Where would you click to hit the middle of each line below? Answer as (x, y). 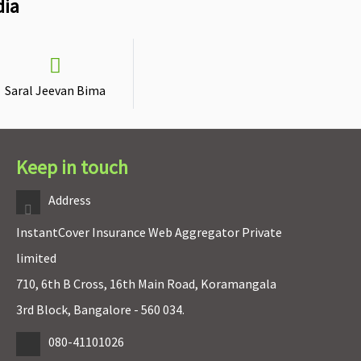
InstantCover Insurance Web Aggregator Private (149, 232)
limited (36, 258)
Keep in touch (72, 168)
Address (69, 200)
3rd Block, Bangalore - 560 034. (100, 310)
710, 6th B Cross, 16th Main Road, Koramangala (146, 284)
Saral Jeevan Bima (55, 91)
